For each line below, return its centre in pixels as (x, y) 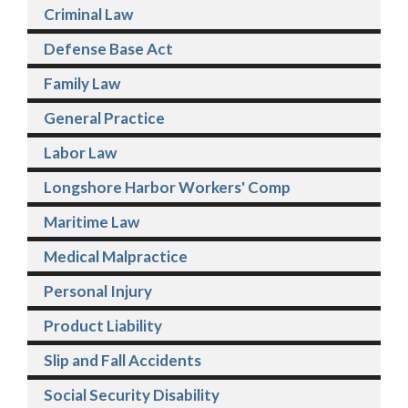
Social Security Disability (132, 394)
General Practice (104, 117)
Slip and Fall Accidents (122, 360)
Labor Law (80, 152)
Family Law (82, 83)
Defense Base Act (108, 48)
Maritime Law (92, 221)
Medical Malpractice (116, 256)
